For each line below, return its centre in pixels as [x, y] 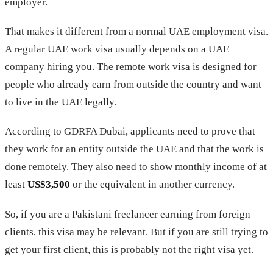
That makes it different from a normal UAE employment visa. [136, 32]
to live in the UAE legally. [61, 102]
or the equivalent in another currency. [152, 185]
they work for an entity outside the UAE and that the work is [134, 149]
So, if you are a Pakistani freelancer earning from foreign [128, 214]
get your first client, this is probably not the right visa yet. [129, 249]
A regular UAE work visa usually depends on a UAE [117, 49]
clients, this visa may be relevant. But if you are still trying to [136, 232]
